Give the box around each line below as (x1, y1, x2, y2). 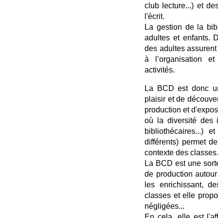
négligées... (145, 201, 184, 210)
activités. (145, 65, 175, 74)
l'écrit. (145, 12, 164, 20)
